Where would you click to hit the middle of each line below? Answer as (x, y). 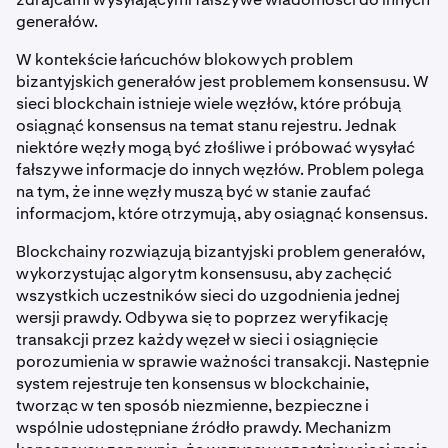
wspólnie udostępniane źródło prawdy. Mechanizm (203, 428)
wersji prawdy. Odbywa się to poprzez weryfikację (202, 318)
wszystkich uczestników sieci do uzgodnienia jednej (208, 296)
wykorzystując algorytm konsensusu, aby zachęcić (204, 274)
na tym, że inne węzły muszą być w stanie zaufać (193, 192)
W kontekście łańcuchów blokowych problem (184, 60)
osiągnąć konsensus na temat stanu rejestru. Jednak (206, 126)
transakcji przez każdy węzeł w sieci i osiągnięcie (197, 340)
